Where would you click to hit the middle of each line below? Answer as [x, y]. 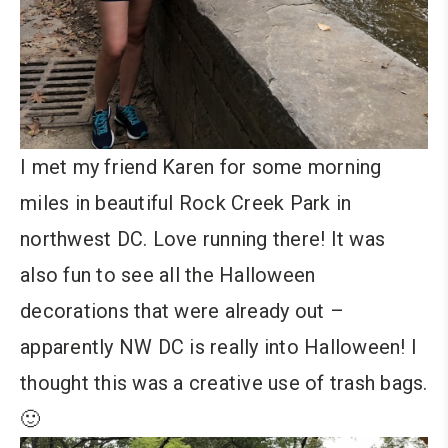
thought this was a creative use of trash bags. [224, 382]
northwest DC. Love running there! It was [202, 238]
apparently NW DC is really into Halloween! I [218, 346]
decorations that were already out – [182, 310]
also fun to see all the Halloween [168, 274]
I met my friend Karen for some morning [201, 166]
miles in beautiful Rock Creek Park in [186, 202]
